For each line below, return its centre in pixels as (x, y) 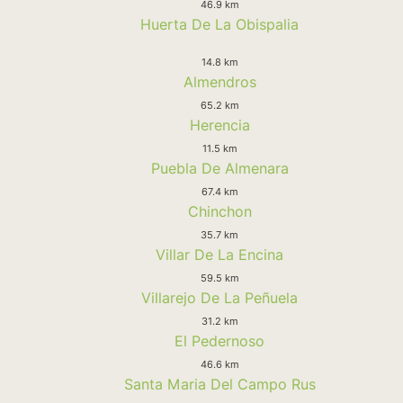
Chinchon (219, 211)
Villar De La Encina (219, 254)
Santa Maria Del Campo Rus (219, 384)
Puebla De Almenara (219, 168)
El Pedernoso (219, 340)
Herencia (219, 125)
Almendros (219, 81)
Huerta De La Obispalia (219, 24)
